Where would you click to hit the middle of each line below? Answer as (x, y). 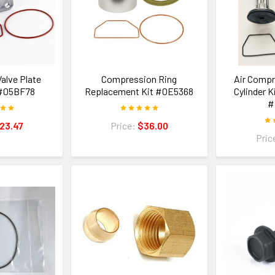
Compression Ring (139, 79)
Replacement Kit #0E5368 (139, 91)
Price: (124, 126)
